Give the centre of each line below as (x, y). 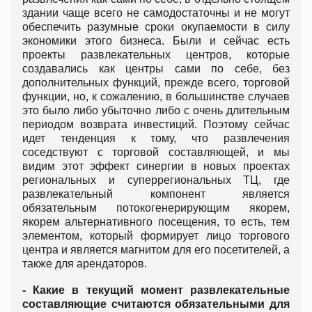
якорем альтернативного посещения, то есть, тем (156, 222)
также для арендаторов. (85, 264)
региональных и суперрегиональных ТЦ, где (156, 180)
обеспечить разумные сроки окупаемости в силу (156, 27)
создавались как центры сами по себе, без (156, 69)
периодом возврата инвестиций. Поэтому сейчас (156, 125)
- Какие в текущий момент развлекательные (156, 290)
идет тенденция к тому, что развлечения (156, 139)
